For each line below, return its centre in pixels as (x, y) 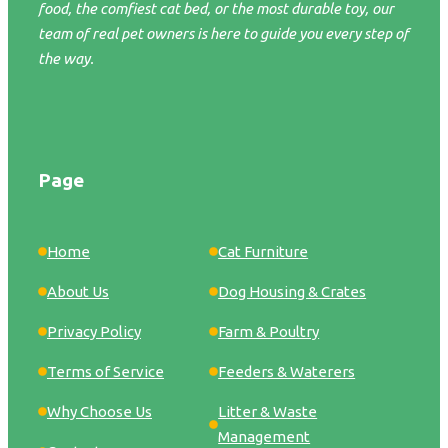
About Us (78, 292)
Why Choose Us (99, 412)
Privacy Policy (94, 332)
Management (264, 437)
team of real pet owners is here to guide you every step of (223, 34)
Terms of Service (105, 372)
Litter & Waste (268, 412)
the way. (66, 59)
